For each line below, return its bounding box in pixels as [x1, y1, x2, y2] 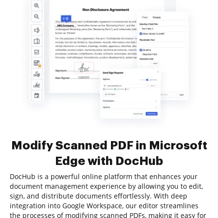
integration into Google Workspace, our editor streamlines [10, 201, 199, 210]
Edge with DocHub [55, 155, 163, 167]
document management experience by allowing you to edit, [10, 182, 203, 191]
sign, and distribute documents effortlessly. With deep [10, 191, 187, 200]
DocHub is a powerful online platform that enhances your [10, 172, 198, 181]
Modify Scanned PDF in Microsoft [11, 140, 207, 151]
